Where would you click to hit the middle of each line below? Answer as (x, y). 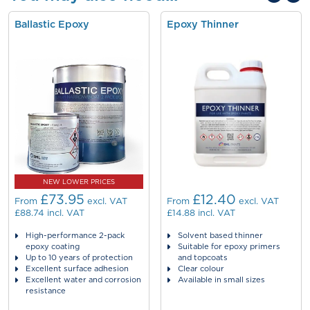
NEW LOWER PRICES (79, 182)
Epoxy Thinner (203, 24)
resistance (46, 291)
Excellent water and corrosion (83, 280)
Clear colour (201, 268)
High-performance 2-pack (75, 235)
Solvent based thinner (220, 235)
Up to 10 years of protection (79, 257)
